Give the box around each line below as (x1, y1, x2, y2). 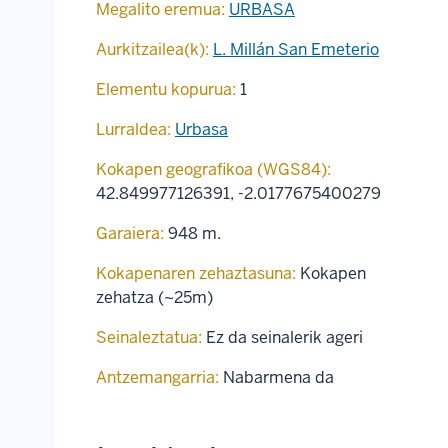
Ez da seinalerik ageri (206, 327, 363, 349)
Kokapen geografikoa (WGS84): (96, 159, 331, 181)
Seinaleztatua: (96, 327, 202, 349)
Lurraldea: (96, 119, 171, 141)
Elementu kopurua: (96, 79, 236, 101)
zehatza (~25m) (96, 287, 213, 309)
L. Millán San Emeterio (213, 39, 379, 61)
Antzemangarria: (96, 367, 219, 389)
